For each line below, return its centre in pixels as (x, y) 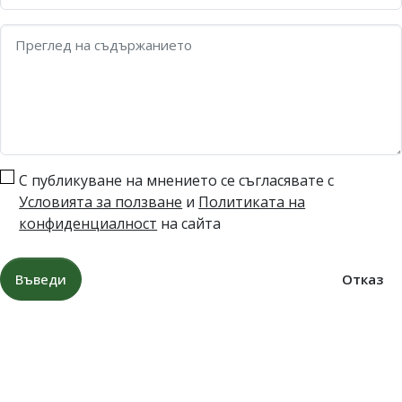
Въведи (41, 279)
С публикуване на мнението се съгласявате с (177, 180)
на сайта (189, 223)
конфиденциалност (88, 223)
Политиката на (252, 201)
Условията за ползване (101, 201)
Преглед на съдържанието (104, 44)
